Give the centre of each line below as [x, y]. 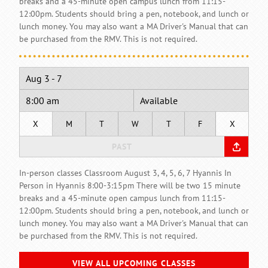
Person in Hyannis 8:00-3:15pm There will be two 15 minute [130, 185]
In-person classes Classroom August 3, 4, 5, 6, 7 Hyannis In [125, 173]
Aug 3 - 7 [44, 78]
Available [159, 100]
